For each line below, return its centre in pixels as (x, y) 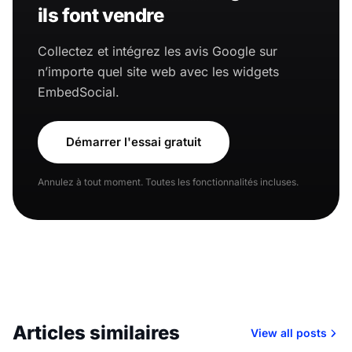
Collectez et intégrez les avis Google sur (158, 51)
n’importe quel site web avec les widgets (158, 71)
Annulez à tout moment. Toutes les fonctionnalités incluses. (168, 181)
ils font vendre (101, 15)
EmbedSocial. (79, 92)
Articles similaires (96, 332)
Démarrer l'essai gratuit (134, 141)
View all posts (289, 332)
